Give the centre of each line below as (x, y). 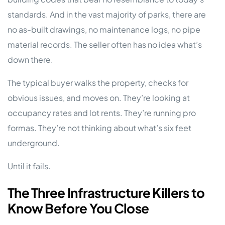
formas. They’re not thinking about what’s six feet (99, 128)
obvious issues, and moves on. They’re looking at (99, 98)
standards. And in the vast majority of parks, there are (107, 15)
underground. (34, 143)
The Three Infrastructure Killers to (106, 192)
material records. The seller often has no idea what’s (105, 45)
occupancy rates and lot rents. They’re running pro (102, 113)
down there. (30, 60)
